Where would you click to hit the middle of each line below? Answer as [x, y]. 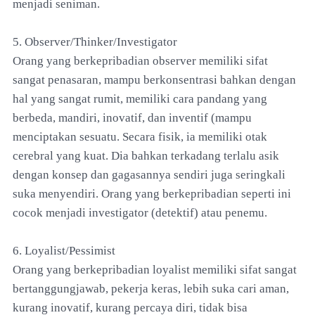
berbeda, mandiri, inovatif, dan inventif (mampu [132, 117]
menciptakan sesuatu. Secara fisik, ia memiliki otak [140, 136]
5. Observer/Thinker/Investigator [95, 41]
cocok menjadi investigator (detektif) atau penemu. [140, 212]
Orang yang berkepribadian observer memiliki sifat [140, 60]
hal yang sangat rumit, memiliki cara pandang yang [140, 98]
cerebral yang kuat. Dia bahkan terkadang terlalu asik [146, 155]
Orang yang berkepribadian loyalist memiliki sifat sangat [155, 269]
